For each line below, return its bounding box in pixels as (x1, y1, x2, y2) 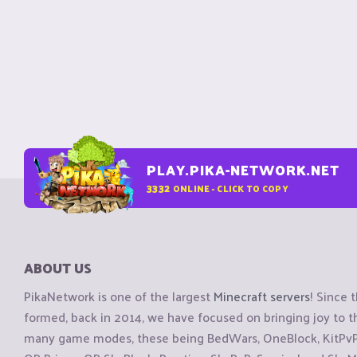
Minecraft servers (214, 284, 310, 308)
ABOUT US (24, 256, 92, 280)
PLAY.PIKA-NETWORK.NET (147, 158, 339, 182)
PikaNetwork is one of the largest (24, 284, 214, 308)
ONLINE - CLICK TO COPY (172, 179, 288, 196)
